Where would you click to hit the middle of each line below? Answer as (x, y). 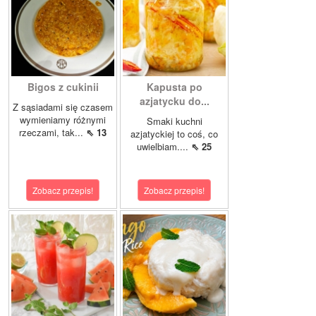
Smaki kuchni (174, 121)
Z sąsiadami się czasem (63, 107)
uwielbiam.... (164, 146)
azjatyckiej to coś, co (174, 133)
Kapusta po (174, 86)
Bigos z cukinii (63, 86)
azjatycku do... (174, 101)
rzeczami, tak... (53, 132)
